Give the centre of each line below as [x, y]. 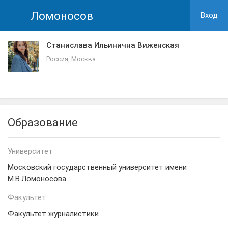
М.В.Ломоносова [37, 179]
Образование [43, 122]
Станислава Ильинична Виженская [113, 45]
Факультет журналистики [53, 214]
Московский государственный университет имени [97, 167]
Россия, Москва [71, 59]
